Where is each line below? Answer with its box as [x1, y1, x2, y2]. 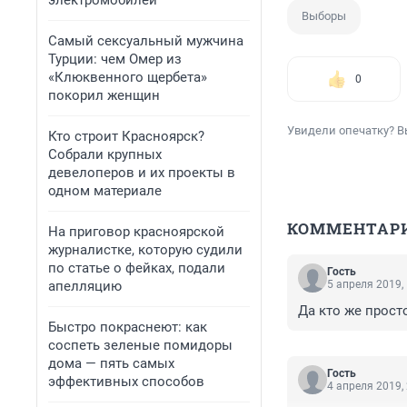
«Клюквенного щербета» [48, 69, 207, 85]
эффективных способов [48, 373, 204, 390]
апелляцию [48, 278, 122, 294]
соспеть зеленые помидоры [48, 337, 233, 353]
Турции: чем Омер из [48, 51, 182, 67]
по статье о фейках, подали [48, 260, 225, 276]
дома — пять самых [48, 355, 174, 372]
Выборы [302, 9, 346, 24]
